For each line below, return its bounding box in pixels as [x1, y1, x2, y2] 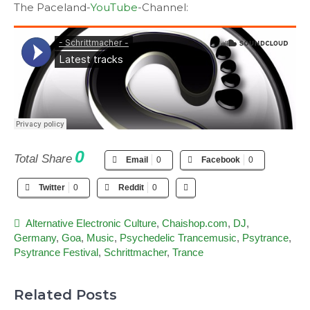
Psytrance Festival [14, 246, 98, 258]
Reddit [118, 182, 144, 192]
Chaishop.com [162, 217, 228, 229]
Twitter [39, 182, 65, 192]
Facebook [201, 154, 240, 165]
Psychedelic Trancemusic [120, 231, 237, 244]
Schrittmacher [104, 246, 167, 258]
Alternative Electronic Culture [26, 217, 156, 229]
